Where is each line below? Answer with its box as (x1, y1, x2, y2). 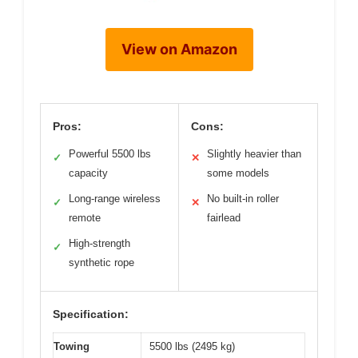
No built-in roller (207, 193, 279, 205)
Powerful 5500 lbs (69, 148, 151, 160)
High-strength (69, 237, 130, 249)
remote (69, 212, 101, 224)
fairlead (207, 212, 241, 224)
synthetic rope (69, 257, 134, 268)
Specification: (53, 308, 129, 320)
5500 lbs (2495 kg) (149, 340, 235, 352)
